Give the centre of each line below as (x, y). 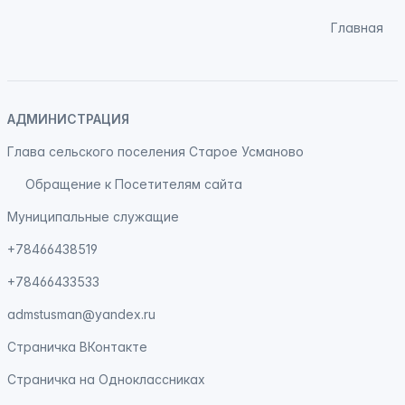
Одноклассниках (152, 379)
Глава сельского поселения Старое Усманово (155, 151)
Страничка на (53, 379)
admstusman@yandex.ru (81, 314)
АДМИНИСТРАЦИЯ (68, 119)
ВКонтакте (113, 347)
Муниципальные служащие (93, 217)
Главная (357, 28)
